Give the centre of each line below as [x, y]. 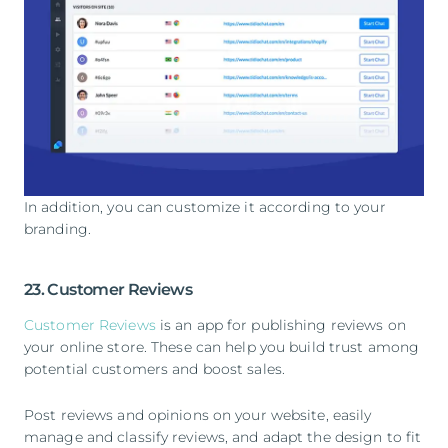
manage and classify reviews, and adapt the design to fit [223, 436]
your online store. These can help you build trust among [222, 346]
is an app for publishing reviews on [280, 324]
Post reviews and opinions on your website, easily [198, 414]
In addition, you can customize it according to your [205, 206]
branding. [58, 228]
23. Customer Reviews [108, 289]
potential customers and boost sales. [155, 368]
